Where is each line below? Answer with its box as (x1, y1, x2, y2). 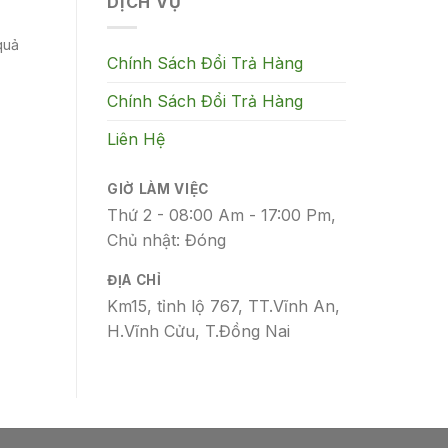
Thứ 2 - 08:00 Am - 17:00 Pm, (107, 204, 336, 225)
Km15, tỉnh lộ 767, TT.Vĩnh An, (107, 296, 340, 317)
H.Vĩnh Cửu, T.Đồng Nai (107, 321, 290, 342)
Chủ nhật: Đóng (107, 229, 226, 250)
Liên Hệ (107, 128, 165, 149)
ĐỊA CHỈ (107, 272, 162, 289)
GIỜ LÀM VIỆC (107, 180, 210, 197)
